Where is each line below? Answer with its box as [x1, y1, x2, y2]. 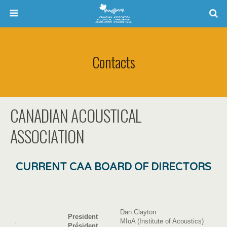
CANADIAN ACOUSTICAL [10, 103, 142, 127]
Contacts [92, 51, 135, 72]
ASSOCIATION [10, 124, 84, 148]
